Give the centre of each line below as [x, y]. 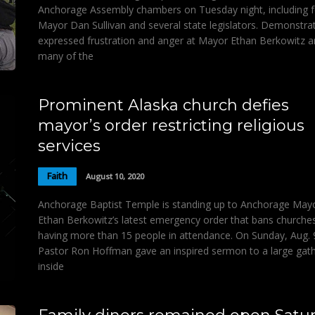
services [69, 146]
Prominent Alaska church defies [163, 105]
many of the [66, 56]
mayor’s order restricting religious [171, 125]
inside [51, 266]
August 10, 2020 [115, 176]
